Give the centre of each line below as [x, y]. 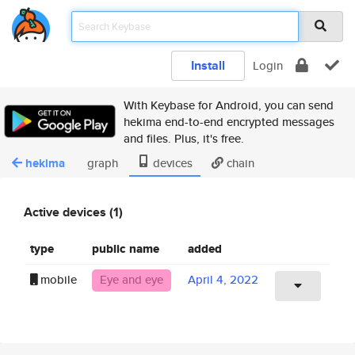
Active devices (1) [73, 212]
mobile [57, 279]
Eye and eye [132, 279]
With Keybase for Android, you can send [229, 105]
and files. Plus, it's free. [184, 138]
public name [126, 248]
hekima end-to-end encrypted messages [229, 122]
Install [208, 65]
